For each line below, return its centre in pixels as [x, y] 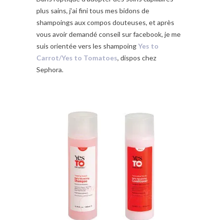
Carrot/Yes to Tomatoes [77, 58]
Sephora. [50, 70]
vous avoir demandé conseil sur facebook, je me [109, 34]
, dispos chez [137, 58]
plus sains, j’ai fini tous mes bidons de [93, 11]
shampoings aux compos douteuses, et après [105, 23]
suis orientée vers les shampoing [87, 46]
